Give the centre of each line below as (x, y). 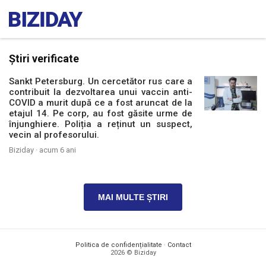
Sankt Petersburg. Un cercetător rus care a (101, 81)
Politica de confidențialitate (118, 245)
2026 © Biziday (133, 253)
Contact (179, 245)
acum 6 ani (58, 150)
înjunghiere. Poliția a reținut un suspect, (101, 124)
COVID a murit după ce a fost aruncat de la (101, 103)
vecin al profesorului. (54, 135)
